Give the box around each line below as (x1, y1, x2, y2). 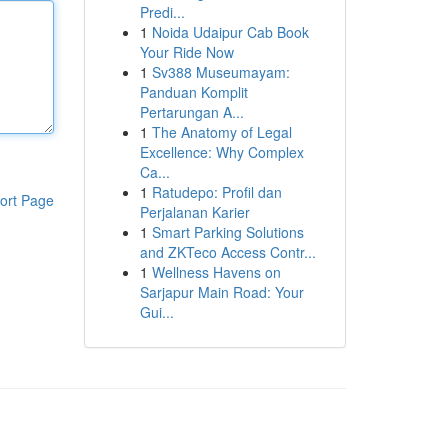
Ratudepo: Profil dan (151, 182, 282, 202)
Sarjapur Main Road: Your (139, 282, 304, 302)
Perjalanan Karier (139, 202, 250, 222)
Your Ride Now (139, 42, 234, 62)
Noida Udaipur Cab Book (151, 22, 309, 42)
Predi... (139, 2, 185, 22)
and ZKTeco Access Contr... (139, 242, 316, 262)
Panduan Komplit (139, 82, 248, 102)
